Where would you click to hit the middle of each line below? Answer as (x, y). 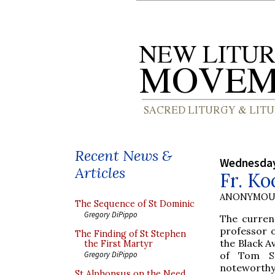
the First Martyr (118, 244)
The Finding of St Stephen (130, 234)
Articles (100, 173)
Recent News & (123, 156)
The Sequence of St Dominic (135, 204)
